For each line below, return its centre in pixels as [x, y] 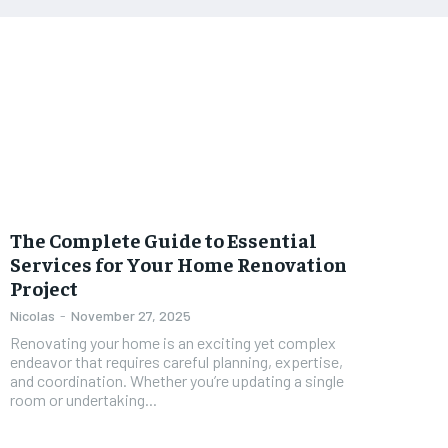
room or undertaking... [83, 399]
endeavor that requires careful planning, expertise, [176, 361]
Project [44, 287]
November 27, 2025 [131, 315]
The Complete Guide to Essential [163, 239]
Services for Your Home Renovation [178, 263]
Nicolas [32, 315]
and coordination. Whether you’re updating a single [177, 380]
